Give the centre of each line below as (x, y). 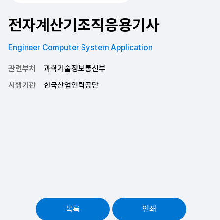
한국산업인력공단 (71, 85)
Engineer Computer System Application (81, 47)
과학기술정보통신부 (75, 69)
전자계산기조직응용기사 (84, 25)
